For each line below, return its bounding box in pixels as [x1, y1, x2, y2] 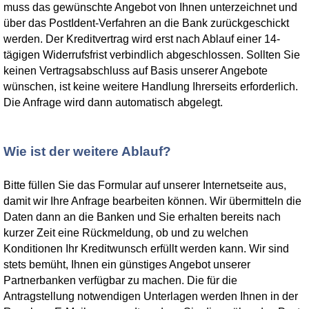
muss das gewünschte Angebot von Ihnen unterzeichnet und [3, 1, 297, 13]
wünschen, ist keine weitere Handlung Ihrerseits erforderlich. [3, 81, 298, 92]
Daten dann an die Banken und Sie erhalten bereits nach [3, 211, 281, 223]
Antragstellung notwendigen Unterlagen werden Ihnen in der [3, 290, 298, 302]
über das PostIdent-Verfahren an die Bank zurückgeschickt [3, 17, 289, 29]
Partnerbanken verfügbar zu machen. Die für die [3, 275, 237, 286]
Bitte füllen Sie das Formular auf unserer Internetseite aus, [3, 179, 286, 191]
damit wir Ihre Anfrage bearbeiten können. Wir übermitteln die [3, 195, 301, 207]
